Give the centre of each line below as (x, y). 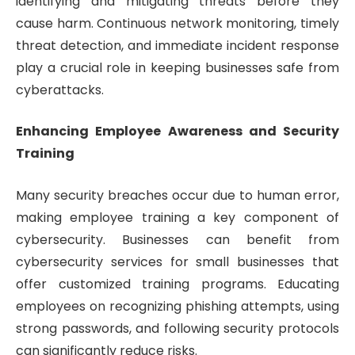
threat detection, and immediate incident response (177, 45)
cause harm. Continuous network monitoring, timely (177, 23)
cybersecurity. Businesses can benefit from (177, 240)
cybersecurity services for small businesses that (177, 262)
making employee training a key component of (177, 218)
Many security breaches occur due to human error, (177, 196)
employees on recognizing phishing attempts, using (177, 307)
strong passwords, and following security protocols (177, 329)
